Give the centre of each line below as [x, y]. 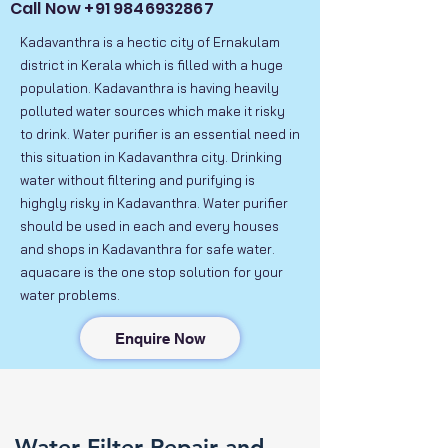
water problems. [70, 295]
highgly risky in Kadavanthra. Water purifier [154, 203]
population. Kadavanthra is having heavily [149, 88]
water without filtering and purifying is [137, 180]
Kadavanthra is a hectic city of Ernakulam [150, 42]
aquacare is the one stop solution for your [151, 272]
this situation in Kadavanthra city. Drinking [151, 157]
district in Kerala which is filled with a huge [151, 65]
